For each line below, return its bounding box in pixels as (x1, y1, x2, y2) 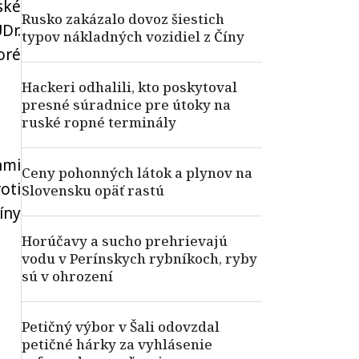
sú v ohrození (22, 267, 113, 285)
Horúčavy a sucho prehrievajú (22, 232, 228, 250)
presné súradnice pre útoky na (22, 95, 231, 114)
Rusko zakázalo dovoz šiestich (22, 10, 224, 28)
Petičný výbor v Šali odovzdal (22, 317, 220, 336)
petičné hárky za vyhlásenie (22, 335, 212, 353)
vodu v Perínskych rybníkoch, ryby (22, 249, 257, 268)
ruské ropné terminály (22, 113, 176, 131)
